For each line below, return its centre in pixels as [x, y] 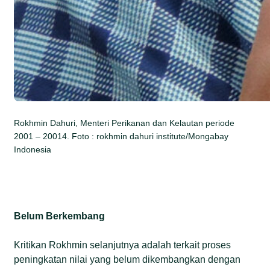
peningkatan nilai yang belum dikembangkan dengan [127, 259]
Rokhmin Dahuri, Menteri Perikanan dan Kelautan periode [124, 123]
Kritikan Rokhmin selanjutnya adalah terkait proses [123, 245]
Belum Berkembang [60, 216]
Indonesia [33, 149]
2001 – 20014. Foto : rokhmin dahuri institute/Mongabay [121, 136]
